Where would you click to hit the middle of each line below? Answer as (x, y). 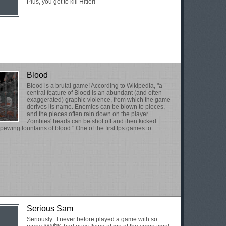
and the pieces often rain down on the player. (88, 114)
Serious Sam (50, 209)
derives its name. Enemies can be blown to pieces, (96, 107)
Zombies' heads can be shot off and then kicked (92, 121)
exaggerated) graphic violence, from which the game (99, 100)
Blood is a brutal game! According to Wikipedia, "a (95, 86)
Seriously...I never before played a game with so (92, 219)
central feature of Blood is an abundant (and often (94, 93)
